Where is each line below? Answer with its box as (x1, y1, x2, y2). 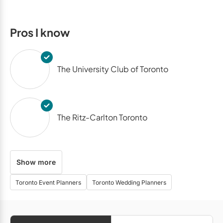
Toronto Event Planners (15, 178, 81, 186)
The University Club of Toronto (57, 63, 168, 74)
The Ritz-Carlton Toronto (57, 111, 147, 122)
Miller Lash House (57, 208, 122, 219)
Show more (16, 157, 56, 166)
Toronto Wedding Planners (92, 178, 166, 186)
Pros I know (10, 25, 70, 39)
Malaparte (57, 160, 95, 171)
